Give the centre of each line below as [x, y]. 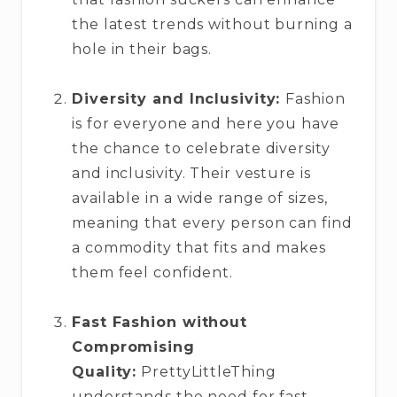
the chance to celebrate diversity [201, 149]
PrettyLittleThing [206, 372]
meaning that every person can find [212, 223]
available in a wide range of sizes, [200, 198]
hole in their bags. [142, 50]
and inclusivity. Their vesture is [191, 174]
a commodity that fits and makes [199, 248]
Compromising [133, 347]
